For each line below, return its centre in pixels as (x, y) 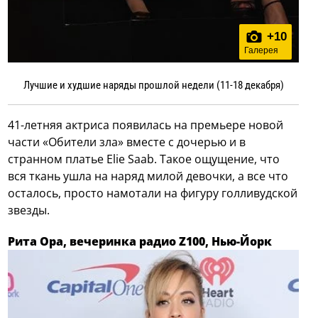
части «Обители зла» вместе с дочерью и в (127, 142)
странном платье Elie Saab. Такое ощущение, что (144, 159)
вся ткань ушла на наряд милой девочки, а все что (148, 176)
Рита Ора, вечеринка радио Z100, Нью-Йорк (140, 241)
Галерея (261, 50)
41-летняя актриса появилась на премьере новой (146, 125)
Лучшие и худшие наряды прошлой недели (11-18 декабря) (153, 85)
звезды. (29, 210)
